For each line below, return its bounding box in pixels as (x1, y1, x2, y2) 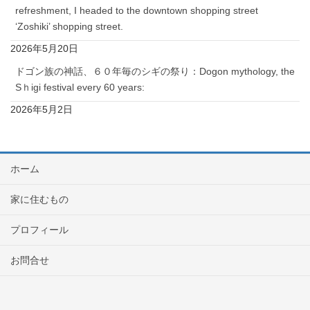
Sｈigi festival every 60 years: (15, 82, 145, 93)
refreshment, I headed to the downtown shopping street (15, 5, 258, 17)
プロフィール (10, 224, 69, 236)
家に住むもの (10, 194, 69, 206)
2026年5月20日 (10, 43, 78, 55)
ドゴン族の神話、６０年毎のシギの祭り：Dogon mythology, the (15, 66, 295, 77)
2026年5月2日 (10, 104, 73, 116)
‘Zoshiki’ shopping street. (15, 21, 123, 33)
